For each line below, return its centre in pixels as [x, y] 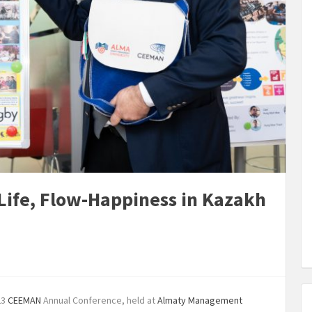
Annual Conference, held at [99, 300]
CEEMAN [24, 300]
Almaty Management [200, 300]
